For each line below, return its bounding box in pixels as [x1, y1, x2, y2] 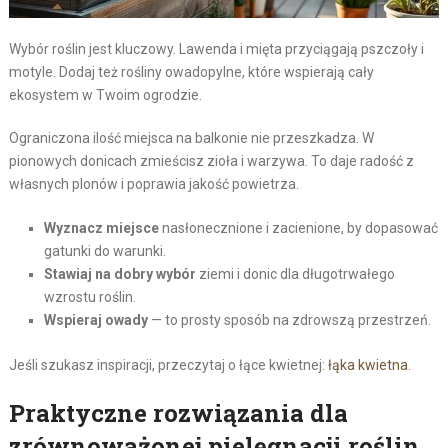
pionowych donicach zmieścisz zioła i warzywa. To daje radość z [8, 153, 414, 170]
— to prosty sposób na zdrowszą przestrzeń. [147, 312, 431, 329]
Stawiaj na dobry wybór [43, 266, 196, 283]
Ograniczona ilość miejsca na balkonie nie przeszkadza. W [8, 130, 374, 147]
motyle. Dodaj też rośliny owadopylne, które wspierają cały [8, 64, 374, 81]
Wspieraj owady [43, 312, 148, 329]
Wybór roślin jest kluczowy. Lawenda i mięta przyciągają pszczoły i [8, 41, 424, 58]
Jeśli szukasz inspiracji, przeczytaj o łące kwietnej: [8, 357, 328, 374]
